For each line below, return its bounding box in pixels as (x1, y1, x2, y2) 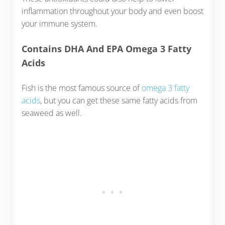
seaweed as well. (21, 107, 82, 119)
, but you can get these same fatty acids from (40, 94, 197, 106)
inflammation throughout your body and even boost (21, 5, 203, 17)
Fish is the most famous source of (21, 82, 142, 93)
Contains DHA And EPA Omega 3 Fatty (21, 43, 191, 55)
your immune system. (21, 18, 97, 29)
